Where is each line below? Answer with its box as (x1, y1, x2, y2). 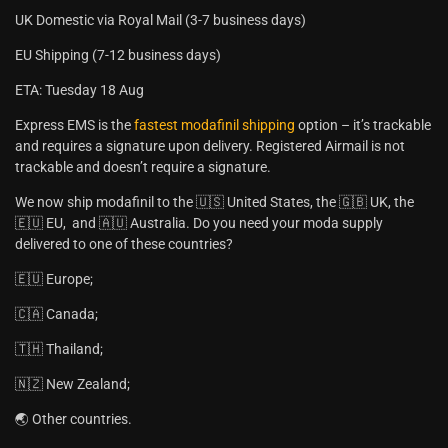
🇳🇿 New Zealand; (15, 376, 130, 393)
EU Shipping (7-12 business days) (15, 47, 221, 64)
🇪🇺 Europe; (15, 271, 93, 288)
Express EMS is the (15, 117, 134, 134)
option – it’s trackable (295, 117, 431, 134)
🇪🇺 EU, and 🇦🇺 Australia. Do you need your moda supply (15, 215, 383, 232)
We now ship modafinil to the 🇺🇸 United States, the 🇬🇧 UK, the (15, 194, 414, 211)
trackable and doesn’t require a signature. (15, 159, 271, 176)
